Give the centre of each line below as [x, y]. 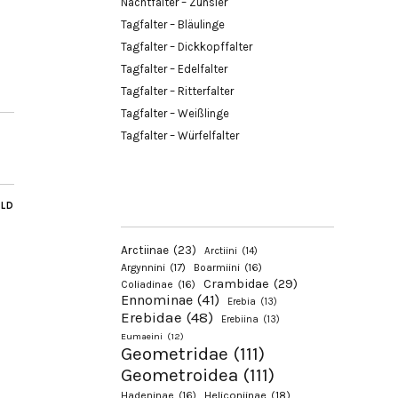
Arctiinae [145, 250]
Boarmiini [217, 267]
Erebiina [240, 319]
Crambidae [236, 283]
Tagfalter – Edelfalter [174, 68]
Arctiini [221, 251]
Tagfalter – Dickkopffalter [187, 46]
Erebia [242, 301]
